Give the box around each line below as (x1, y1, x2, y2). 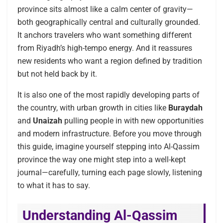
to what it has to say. (17, 181, 90, 191)
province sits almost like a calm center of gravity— (17, 4, 193, 14)
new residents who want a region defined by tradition (17, 56, 202, 66)
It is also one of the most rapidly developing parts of (17, 90, 200, 100)
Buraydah (168, 103, 203, 113)
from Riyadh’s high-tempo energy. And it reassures (17, 43, 192, 53)
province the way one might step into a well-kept (17, 155, 186, 165)
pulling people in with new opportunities (62, 116, 204, 126)
